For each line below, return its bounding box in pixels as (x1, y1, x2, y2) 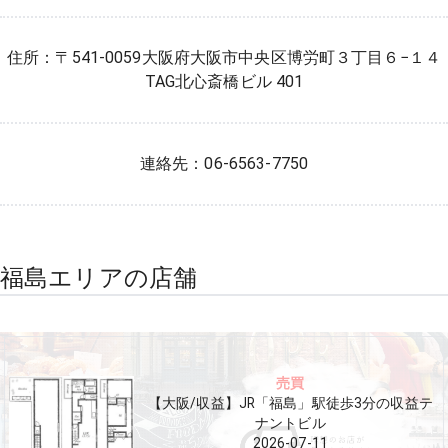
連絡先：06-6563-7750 (139, 154, 309, 173)
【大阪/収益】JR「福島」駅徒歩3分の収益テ (147, 395, 433, 411)
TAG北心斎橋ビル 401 (144, 72, 304, 91)
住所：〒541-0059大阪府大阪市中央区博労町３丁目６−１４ (7, 48, 441, 67)
